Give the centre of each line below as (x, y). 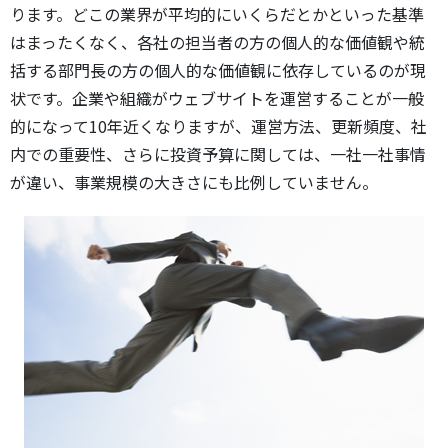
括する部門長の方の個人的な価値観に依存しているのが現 (218, 70)
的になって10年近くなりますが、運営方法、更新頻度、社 (218, 126)
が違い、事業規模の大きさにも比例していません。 (194, 182)
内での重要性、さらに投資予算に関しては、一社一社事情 (218, 154)
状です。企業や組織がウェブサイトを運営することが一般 (217, 98)
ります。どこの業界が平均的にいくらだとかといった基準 (217, 14)
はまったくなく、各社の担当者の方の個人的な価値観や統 (217, 42)
